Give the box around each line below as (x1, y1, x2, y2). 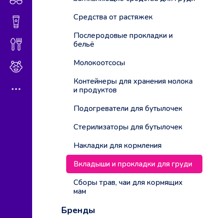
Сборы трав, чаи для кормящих (73, 178, 182, 188)
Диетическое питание (22, 39, 92, 49)
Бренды (61, 204, 95, 217)
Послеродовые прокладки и (73, 31, 173, 41)
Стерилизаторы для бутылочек (73, 122, 182, 132)
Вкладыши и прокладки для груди (73, 159, 192, 169)
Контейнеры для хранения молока (73, 76, 193, 87)
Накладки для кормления (73, 141, 162, 151)
